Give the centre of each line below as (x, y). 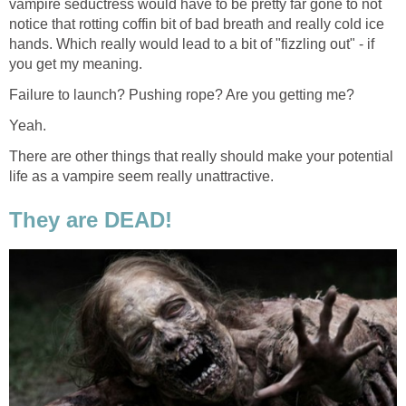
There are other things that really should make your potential (201, 156)
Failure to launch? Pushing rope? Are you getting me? (182, 94)
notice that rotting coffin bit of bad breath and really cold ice (197, 24)
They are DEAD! (91, 219)
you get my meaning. (76, 63)
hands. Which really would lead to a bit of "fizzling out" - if (192, 43)
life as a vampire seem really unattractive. (141, 176)
